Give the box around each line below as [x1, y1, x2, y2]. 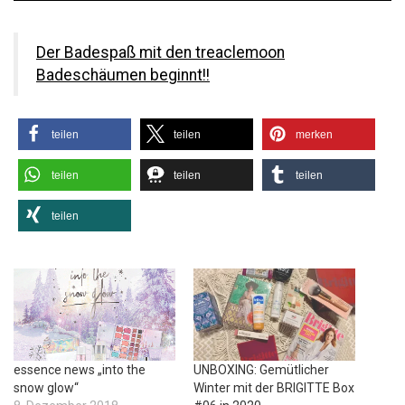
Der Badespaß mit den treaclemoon [36, 42, 285, 61]
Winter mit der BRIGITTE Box [193, 381, 354, 396]
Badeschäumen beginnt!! [36, 65, 210, 84]
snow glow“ [14, 381, 79, 396]
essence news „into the [14, 363, 146, 378]
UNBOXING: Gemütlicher [193, 363, 329, 378]
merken [296, 127, 333, 141]
